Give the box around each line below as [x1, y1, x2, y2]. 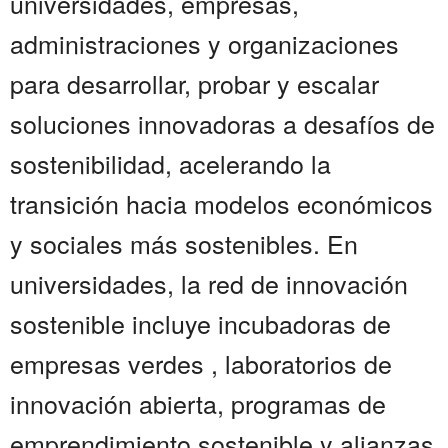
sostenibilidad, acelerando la [10, 145, 331, 182]
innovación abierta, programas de [10, 385, 386, 422]
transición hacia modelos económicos [10, 185, 433, 222]
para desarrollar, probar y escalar [10, 65, 379, 102]
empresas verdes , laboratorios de [10, 345, 392, 382]
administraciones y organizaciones [10, 25, 399, 62]
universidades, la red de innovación [10, 265, 408, 302]
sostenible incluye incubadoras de [10, 305, 391, 342]
